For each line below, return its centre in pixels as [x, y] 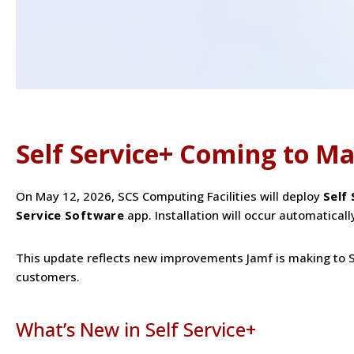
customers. [48, 277]
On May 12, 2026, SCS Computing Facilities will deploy [169, 196]
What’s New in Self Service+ [136, 330]
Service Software [70, 215]
